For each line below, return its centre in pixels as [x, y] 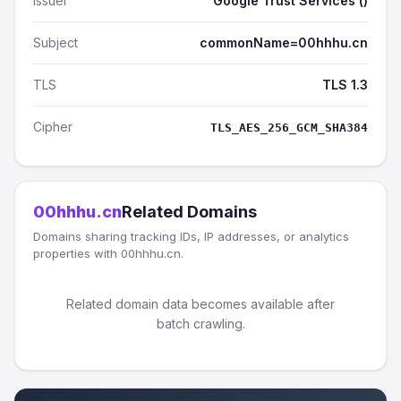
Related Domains [189, 212]
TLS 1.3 [345, 85]
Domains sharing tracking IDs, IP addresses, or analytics [191, 236]
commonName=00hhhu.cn [284, 43]
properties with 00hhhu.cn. [108, 253]
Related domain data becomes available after [200, 304]
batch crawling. [200, 324]
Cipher [53, 127]
